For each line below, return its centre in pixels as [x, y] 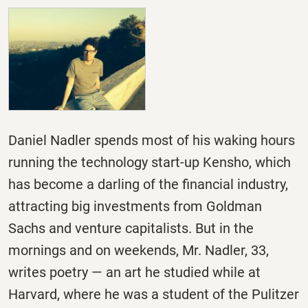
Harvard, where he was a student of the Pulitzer [154, 295]
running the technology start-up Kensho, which [150, 163]
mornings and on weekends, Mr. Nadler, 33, [139, 251]
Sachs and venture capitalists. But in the [131, 229]
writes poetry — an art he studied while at [134, 273]
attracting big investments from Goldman [135, 207]
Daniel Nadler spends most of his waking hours [152, 141]
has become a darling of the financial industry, [148, 185]
